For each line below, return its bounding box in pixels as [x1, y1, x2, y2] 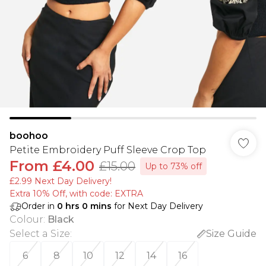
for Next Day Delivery [112, 201, 203, 211]
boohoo [9, 130, 48, 141]
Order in [21, 201, 57, 211]
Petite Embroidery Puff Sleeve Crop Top [9, 144, 206, 156]
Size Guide [206, 228, 256, 239]
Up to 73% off [145, 161, 202, 172]
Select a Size [9, 228, 70, 239]
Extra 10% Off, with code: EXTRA [9, 188, 143, 199]
